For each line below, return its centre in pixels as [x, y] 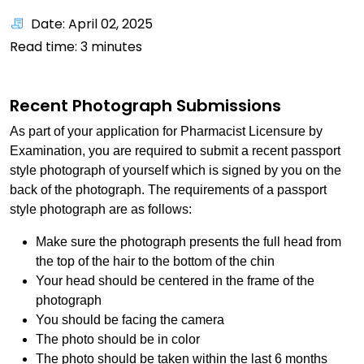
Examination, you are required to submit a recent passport [175, 151]
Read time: [45, 47]
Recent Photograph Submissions [145, 106]
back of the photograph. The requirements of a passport [168, 190]
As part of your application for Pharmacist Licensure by [166, 131]
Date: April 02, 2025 [92, 24]
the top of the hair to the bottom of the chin [155, 261]
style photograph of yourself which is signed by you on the [175, 170]
